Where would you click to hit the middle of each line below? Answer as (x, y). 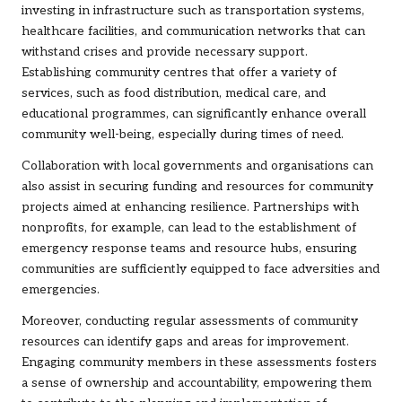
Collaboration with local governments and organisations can (197, 166)
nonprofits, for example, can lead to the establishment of (189, 228)
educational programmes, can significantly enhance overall (194, 114)
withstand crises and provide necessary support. (165, 52)
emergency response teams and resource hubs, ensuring (189, 249)
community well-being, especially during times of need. (183, 135)
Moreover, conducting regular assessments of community (190, 322)
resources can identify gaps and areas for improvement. (185, 342)
